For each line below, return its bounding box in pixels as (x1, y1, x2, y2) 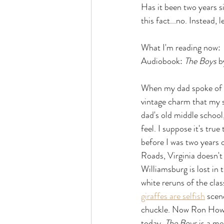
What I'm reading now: (141, 41, 220, 54)
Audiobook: (141, 54, 184, 67)
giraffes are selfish (141, 189, 205, 202)
